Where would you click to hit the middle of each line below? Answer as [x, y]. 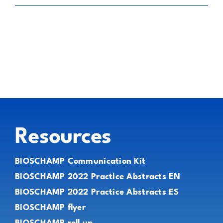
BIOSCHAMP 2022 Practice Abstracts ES [97, 192]
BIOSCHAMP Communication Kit [80, 162]
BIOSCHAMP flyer [50, 208]
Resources [63, 137]
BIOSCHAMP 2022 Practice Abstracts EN [98, 177]
